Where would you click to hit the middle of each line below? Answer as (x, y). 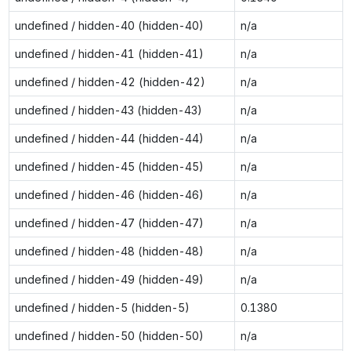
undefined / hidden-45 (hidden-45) (109, 166)
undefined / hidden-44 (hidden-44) (109, 138)
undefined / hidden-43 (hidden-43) (108, 110)
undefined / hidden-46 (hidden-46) (109, 194)
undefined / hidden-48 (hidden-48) (109, 251)
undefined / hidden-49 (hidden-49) (109, 279)
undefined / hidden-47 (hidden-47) (109, 223)
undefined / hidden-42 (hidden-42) (110, 81)
